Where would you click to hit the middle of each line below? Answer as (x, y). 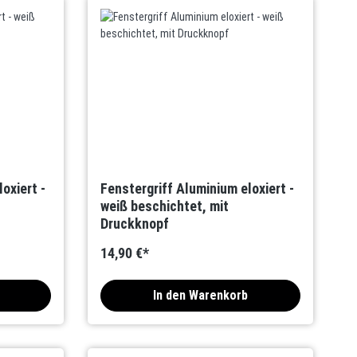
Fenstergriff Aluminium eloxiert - (198, 188)
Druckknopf (135, 224)
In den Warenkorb (201, 295)
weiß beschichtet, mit (165, 206)
